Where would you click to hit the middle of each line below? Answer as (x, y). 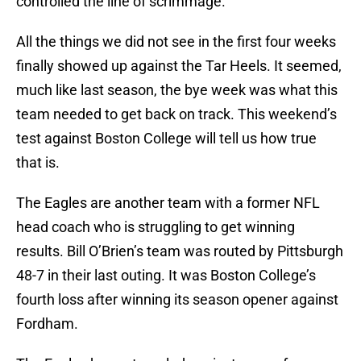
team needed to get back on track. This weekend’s (176, 114)
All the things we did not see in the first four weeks (176, 42)
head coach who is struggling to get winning (156, 227)
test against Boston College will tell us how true (166, 139)
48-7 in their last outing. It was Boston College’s (166, 276)
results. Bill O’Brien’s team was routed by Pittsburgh (180, 251)
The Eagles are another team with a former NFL (168, 203)
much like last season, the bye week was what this (177, 90)
